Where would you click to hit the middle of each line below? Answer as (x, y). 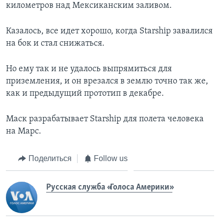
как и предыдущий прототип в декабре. (85, 93)
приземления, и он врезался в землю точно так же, (107, 81)
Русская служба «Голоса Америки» (109, 188)
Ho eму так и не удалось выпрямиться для (89, 69)
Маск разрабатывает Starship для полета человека (105, 119)
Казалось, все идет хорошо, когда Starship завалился (109, 31)
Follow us (111, 158)
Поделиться (50, 158)
